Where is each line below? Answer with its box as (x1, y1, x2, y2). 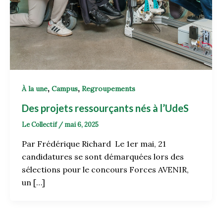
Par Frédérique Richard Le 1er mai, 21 (22, 138, 166, 149)
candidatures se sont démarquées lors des (22, 151, 184, 162)
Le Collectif (22, 120, 58, 129)
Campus (52, 84, 78, 94)
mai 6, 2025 (64, 120, 99, 129)
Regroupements (82, 84, 135, 94)
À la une (22, 84, 48, 94)
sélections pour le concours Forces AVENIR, (22, 164, 189, 174)
